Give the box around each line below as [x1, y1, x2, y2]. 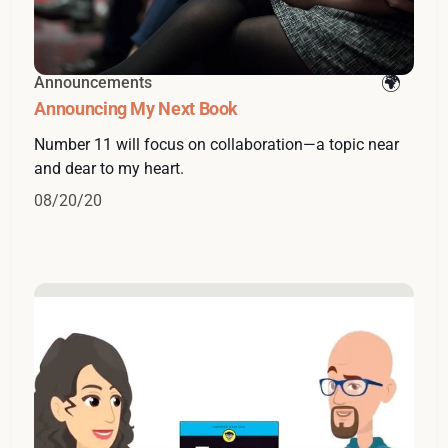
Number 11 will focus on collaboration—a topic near [34, 135, 400, 155]
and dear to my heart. [34, 159, 185, 179]
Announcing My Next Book [34, 98, 239, 120]
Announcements [34, 73, 153, 93]
